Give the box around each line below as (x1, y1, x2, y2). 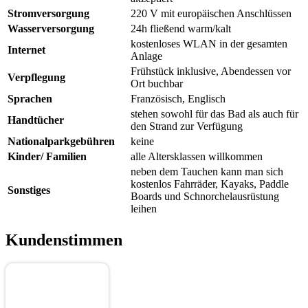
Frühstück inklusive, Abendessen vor (131, 65, 291, 78)
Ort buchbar (131, 78, 183, 90)
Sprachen (8, 93, 52, 105)
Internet (8, 44, 45, 56)
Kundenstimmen (5, 230, 122, 249)
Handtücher (8, 114, 64, 126)
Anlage (131, 50, 162, 63)
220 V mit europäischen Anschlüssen (131, 8, 291, 20)
